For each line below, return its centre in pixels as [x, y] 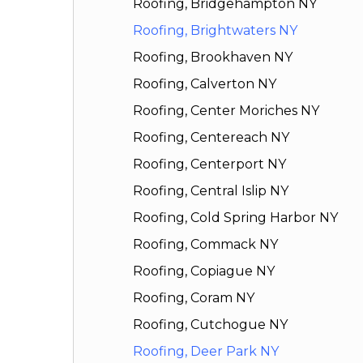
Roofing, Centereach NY [211, 138]
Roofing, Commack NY [206, 245]
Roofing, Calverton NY [205, 84]
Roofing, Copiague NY [204, 271]
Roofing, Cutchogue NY [211, 325]
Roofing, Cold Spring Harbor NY [236, 218]
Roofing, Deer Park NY [206, 352]
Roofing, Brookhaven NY [213, 58]
